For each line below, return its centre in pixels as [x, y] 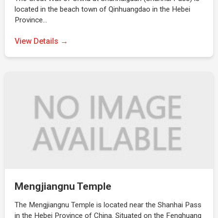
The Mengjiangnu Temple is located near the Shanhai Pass [108, 205]
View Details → [41, 41]
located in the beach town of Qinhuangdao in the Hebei [102, 9]
